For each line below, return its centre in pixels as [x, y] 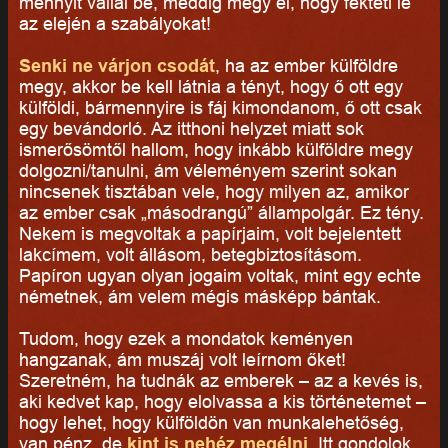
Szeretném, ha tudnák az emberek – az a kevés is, [220, 380]
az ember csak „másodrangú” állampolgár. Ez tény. [221, 212]
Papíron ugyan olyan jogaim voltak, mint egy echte [219, 275]
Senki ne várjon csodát [116, 65]
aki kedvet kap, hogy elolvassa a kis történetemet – [222, 401]
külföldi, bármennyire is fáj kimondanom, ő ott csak [220, 107]
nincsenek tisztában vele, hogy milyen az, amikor [213, 191]
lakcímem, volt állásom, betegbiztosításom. [190, 254]
